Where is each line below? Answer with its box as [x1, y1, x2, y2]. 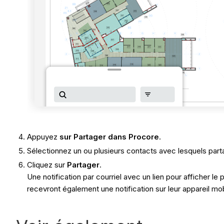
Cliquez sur [27, 159, 67, 169]
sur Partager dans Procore [59, 132, 159, 142]
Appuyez [27, 132, 60, 142]
